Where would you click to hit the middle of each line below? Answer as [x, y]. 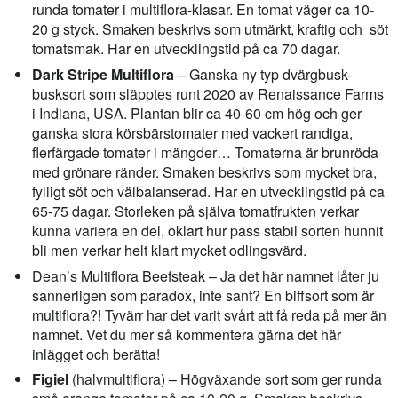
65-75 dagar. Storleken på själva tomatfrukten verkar [196, 211]
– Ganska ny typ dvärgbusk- [263, 74]
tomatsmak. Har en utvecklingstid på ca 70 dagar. [187, 48]
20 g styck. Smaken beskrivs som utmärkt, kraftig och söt [211, 28]
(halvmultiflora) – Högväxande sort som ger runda [226, 379]
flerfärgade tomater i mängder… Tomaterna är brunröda [206, 152]
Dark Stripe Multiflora [103, 74]
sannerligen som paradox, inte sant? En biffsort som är [203, 295]
